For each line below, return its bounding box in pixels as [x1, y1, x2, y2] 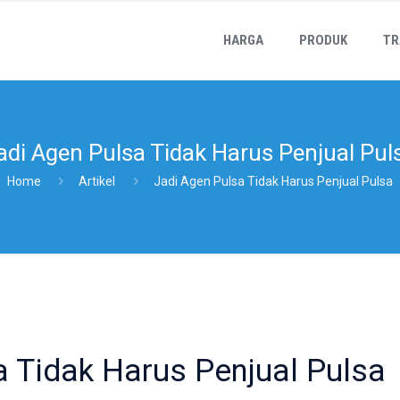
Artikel [79, 174, 116, 188]
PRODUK [299, 32, 348, 48]
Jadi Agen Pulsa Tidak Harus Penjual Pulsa [154, 174, 394, 188]
